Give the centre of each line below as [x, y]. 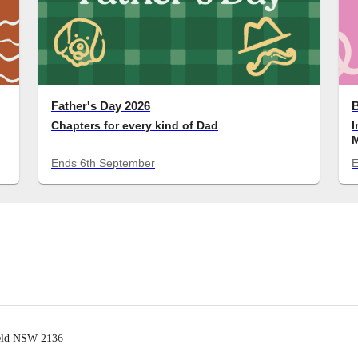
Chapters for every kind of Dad [135, 126]
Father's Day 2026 [101, 105]
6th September [117, 163]
